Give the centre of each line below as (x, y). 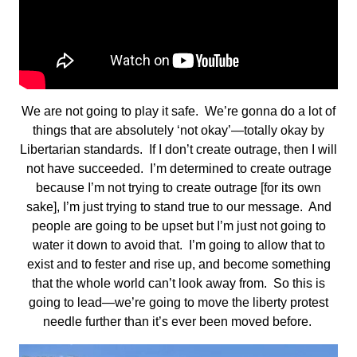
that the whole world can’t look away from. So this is (178, 284)
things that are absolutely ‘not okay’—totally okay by (178, 131)
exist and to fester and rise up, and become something (178, 265)
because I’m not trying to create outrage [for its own (178, 188)
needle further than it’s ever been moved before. (178, 322)
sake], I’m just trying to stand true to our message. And (178, 207)
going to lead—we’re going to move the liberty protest (178, 303)
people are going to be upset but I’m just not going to (178, 226)
